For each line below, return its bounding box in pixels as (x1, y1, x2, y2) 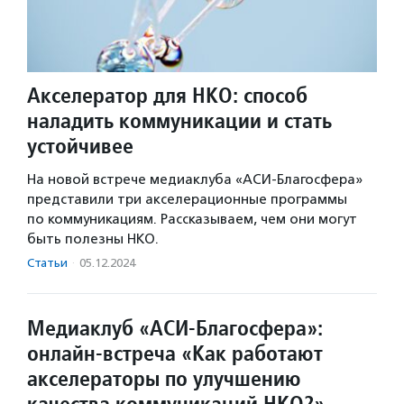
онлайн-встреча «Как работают (27, 339, 323, 368)
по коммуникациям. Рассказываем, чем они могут (27, 211, 357, 228)
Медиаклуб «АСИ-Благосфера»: (27, 314, 323, 343)
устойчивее (27, 132, 133, 161)
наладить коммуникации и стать (27, 106, 332, 135)
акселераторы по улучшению (27, 364, 301, 393)
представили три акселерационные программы (27, 191, 347, 208)
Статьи (27, 256, 68, 271)
